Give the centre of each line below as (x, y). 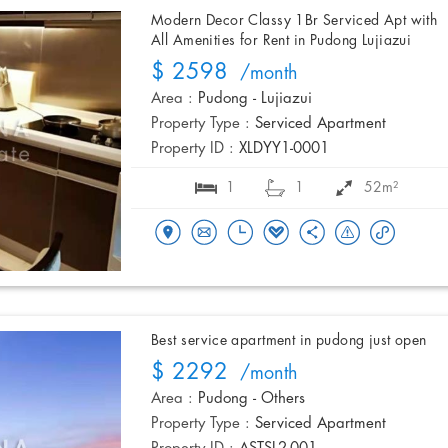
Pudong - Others (251, 399)
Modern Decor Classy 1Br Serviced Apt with (294, 21)
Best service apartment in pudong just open (289, 341)
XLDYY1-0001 (284, 149)
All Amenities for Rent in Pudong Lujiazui (281, 41)
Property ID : (192, 149)
